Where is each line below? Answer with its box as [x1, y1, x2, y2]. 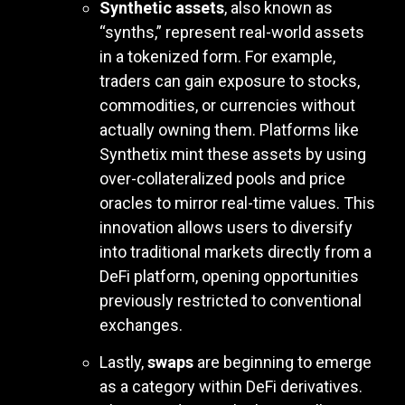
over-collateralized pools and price [99, 168, 345, 188]
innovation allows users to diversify [99, 217, 353, 237]
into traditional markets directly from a [99, 241, 372, 261]
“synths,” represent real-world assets [99, 22, 364, 42]
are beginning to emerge [193, 353, 372, 372]
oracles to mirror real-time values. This [99, 193, 375, 212]
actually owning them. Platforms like [99, 119, 359, 139]
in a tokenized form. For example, [99, 46, 335, 66]
